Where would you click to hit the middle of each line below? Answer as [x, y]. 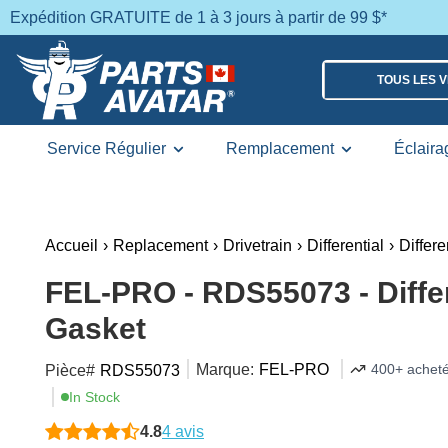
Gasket [95, 328]
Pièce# [70, 370]
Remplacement [279, 148]
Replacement [160, 245]
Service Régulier [106, 148]
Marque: [225, 369]
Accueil [71, 245]
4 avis [183, 431]
